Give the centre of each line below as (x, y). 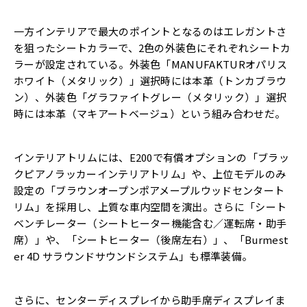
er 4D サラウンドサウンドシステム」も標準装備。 (133, 256)
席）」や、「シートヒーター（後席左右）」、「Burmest (151, 240)
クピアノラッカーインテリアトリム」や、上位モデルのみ (150, 174)
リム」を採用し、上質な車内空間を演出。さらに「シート (150, 207)
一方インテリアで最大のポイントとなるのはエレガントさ (150, 32)
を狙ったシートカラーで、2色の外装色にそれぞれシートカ (152, 48)
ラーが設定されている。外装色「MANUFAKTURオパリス (151, 64)
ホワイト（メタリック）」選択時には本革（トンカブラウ (150, 81)
